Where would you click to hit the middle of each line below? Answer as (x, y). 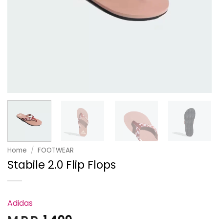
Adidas (20, 203)
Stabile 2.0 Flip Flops (62, 164)
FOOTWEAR (56, 150)
